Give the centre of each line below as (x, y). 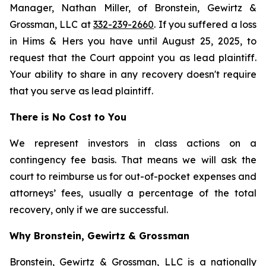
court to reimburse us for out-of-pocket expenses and (133, 176)
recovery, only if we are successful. (89, 210)
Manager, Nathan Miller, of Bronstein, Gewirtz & (133, 8)
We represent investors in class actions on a (133, 143)
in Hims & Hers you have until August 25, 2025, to (133, 41)
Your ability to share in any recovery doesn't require (133, 74)
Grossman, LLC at (52, 24)
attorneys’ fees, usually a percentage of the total (133, 193)
